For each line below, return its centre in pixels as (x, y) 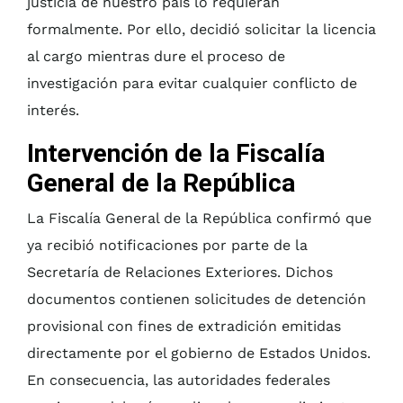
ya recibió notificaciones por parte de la (167, 246)
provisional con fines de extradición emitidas (184, 327)
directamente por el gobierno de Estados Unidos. (199, 354)
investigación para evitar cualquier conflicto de (192, 84)
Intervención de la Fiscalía (176, 154)
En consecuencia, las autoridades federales (179, 381)
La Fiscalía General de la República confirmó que (199, 219)
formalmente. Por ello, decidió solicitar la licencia (201, 30)
